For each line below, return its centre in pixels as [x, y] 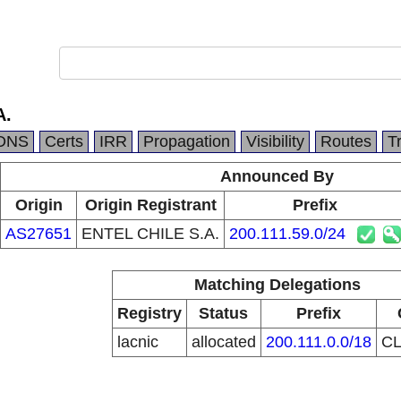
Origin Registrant [150, 205]
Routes [346, 141]
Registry [149, 313]
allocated [223, 342]
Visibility [275, 141]
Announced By [277, 176]
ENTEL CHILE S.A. [150, 234]
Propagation [187, 141]
